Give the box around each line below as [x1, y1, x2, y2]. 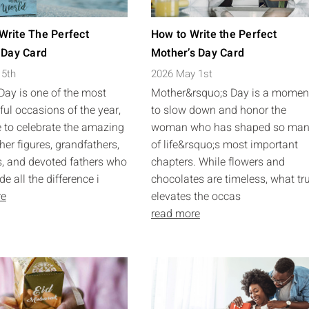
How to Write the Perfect [150, 26, 277, 43]
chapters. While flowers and [150, 154, 285, 170]
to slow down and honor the [150, 102, 286, 119]
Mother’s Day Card [150, 45, 245, 61]
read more [150, 206, 200, 222]
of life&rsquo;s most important [150, 137, 298, 153]
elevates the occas [150, 188, 241, 205]
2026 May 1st [150, 66, 212, 81]
